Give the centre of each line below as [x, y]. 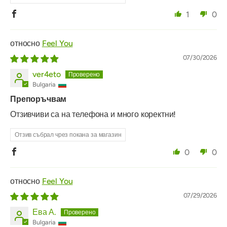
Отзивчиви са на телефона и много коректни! [93, 115]
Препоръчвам [39, 99]
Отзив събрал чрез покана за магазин [68, 135]
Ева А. [45, 212]
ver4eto [47, 74]
